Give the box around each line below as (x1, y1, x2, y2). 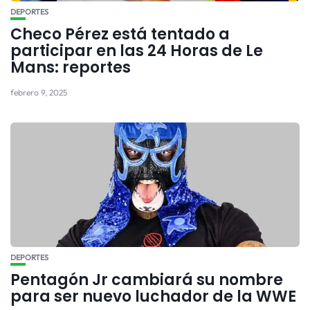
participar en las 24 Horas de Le (10, 40, 263, 62)
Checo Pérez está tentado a (10, 24, 230, 46)
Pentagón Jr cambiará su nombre (10, 269, 283, 291)
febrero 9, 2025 (10, 87, 67, 98)
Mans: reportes (10, 57, 131, 79)
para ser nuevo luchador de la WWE (10, 286, 296, 308)
